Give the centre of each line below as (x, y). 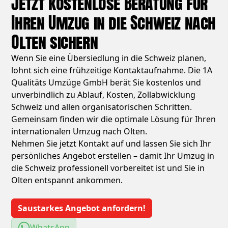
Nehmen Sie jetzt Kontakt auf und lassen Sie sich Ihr (111, 144)
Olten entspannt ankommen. (67, 180)
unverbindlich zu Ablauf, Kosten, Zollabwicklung (104, 95)
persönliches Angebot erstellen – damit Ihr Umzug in (113, 156)
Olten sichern (55, 42)
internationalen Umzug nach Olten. (79, 132)
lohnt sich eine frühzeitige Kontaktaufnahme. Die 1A (112, 70)
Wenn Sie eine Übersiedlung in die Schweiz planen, (109, 58)
